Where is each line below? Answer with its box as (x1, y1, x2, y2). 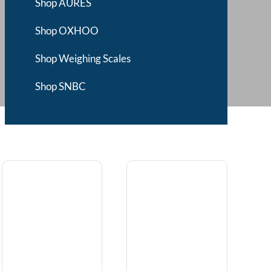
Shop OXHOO (34, 24, 99, 37)
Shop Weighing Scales (34, 52, 131, 65)
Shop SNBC (34, 80, 86, 93)
